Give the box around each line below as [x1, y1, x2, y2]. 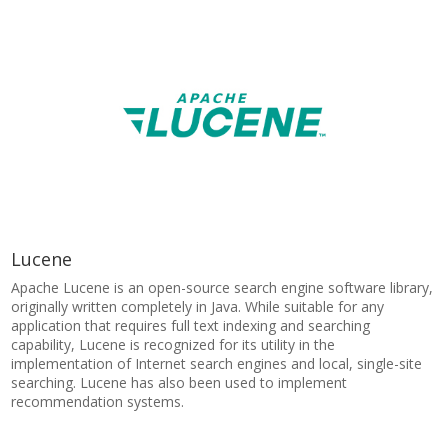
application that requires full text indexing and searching [11, 316, 371, 335]
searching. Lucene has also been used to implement [11, 373, 348, 392]
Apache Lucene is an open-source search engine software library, [11, 278, 434, 297]
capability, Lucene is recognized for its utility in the [11, 335, 336, 354]
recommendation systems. [11, 392, 185, 411]
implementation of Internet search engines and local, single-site [11, 354, 423, 373]
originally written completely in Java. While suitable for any [11, 297, 385, 316]
